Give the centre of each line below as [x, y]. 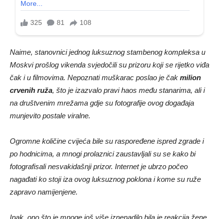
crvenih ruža [31, 90]
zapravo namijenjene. [44, 192]
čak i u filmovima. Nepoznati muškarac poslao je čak [95, 77]
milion [190, 77]
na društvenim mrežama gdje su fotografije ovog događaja [102, 103]
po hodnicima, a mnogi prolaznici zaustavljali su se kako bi [103, 153]
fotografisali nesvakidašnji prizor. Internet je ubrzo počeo [99, 166]
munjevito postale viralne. [50, 115]
